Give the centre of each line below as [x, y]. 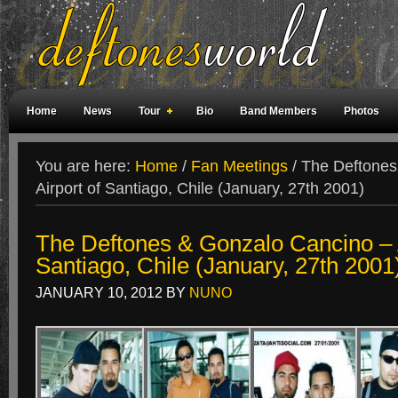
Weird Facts [57, 155]
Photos [362, 111]
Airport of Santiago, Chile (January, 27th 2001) [200, 188]
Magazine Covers [158, 155]
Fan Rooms [351, 155]
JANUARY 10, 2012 [99, 292]
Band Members [279, 111]
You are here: [85, 166]
